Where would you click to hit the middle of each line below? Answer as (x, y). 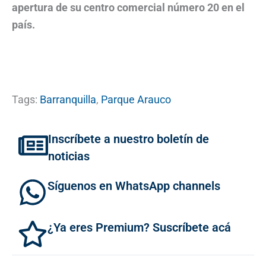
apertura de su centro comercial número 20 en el (128, 8)
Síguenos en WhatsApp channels (134, 186)
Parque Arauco (136, 99)
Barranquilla (68, 99)
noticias (69, 156)
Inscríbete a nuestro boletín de (129, 139)
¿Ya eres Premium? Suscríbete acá (139, 227)
